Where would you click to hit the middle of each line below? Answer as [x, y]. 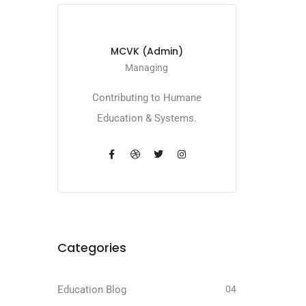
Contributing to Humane [147, 98]
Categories [92, 248]
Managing [147, 68]
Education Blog [92, 290]
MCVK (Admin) [147, 51]
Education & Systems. [147, 118]
